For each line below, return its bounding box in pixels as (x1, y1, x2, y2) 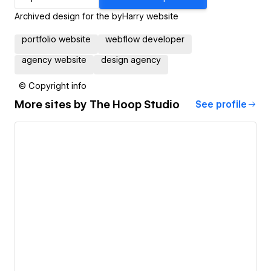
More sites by (15, 98, 90, 111)
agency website (22, 54, 87, 65)
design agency (101, 54, 161, 65)
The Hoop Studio (90, 98, 180, 111)
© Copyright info (19, 80, 87, 91)
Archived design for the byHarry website (15, 11, 178, 21)
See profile (195, 99, 247, 110)
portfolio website (22, 34, 91, 44)
